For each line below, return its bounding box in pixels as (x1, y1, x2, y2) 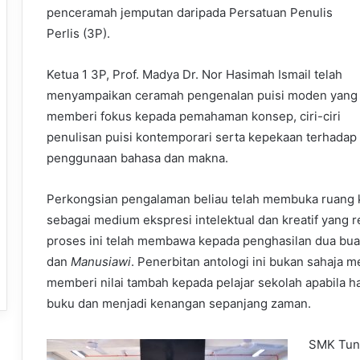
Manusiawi (71, 254, 131, 270)
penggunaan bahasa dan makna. (47, 150, 228, 166)
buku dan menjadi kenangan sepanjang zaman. (47, 296, 311, 312)
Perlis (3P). (47, 26, 110, 42)
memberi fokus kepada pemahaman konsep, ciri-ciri (47, 108, 341, 125)
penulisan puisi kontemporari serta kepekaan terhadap (47, 129, 357, 145)
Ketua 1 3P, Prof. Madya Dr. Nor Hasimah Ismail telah (47, 67, 342, 83)
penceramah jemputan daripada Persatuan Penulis (47, 5, 333, 21)
